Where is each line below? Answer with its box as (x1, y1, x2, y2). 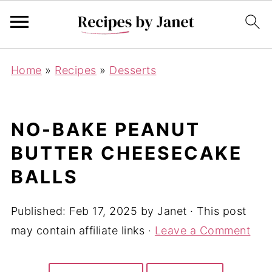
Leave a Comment (154, 224, 251, 237)
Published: (10, 205, 70, 217)
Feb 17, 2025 (69, 205, 138, 217)
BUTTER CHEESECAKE (10, 142, 242, 164)
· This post (186, 205, 246, 217)
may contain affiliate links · (10, 224, 155, 237)
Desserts (109, 64, 157, 76)
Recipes (55, 64, 97, 76)
